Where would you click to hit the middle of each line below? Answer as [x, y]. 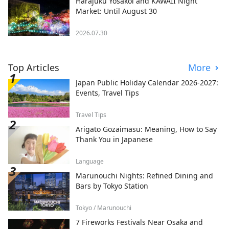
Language [90, 161]
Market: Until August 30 [116, 11]
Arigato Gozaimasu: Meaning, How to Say [146, 129]
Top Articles [34, 67]
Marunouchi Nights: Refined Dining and [144, 175]
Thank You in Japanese [114, 139]
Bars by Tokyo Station [112, 186]
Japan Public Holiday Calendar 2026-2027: [147, 82]
